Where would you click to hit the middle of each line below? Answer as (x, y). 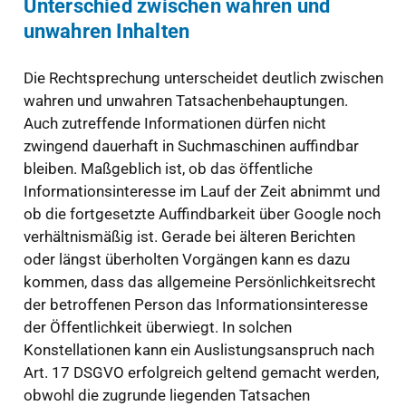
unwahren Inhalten (106, 31)
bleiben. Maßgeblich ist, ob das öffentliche (168, 169)
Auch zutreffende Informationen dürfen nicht (174, 124)
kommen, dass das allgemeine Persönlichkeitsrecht (199, 282)
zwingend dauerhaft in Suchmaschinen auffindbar (191, 146)
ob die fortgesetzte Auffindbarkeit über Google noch (202, 214)
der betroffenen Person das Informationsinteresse (195, 305)
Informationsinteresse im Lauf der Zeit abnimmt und (202, 192)
